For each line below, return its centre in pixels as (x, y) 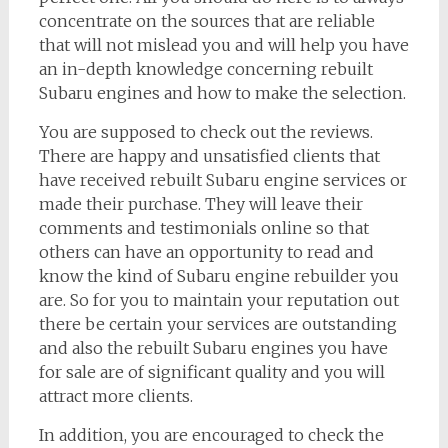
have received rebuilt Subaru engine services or (222, 180)
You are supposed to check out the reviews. (205, 132)
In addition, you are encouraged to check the (211, 435)
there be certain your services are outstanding (217, 324)
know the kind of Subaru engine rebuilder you (218, 276)
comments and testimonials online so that (203, 228)
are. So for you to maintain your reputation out (218, 300)
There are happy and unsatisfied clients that (209, 156)
